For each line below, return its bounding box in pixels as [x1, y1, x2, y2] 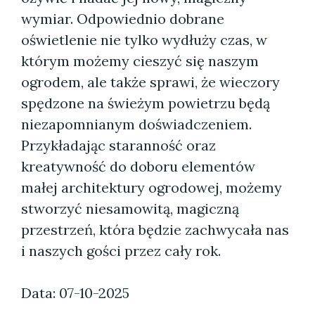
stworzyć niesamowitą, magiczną [21, 200, 239, 217]
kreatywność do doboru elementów [21, 157, 255, 175]
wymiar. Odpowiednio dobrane [21, 10, 224, 27]
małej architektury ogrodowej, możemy [21, 179, 282, 196]
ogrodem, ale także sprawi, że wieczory [21, 73, 280, 91]
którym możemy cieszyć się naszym [21, 52, 259, 70]
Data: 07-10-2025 [21, 284, 129, 302]
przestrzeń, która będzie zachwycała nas [21, 221, 289, 238]
